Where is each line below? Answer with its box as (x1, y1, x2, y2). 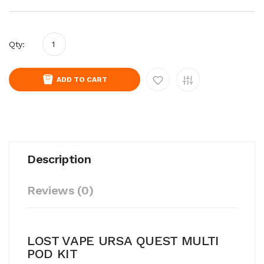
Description (27, 151, 91, 166)
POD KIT (27, 246, 78, 261)
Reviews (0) (27, 183, 94, 197)
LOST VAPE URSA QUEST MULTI (27, 233, 219, 248)
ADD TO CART (57, 75, 107, 84)
